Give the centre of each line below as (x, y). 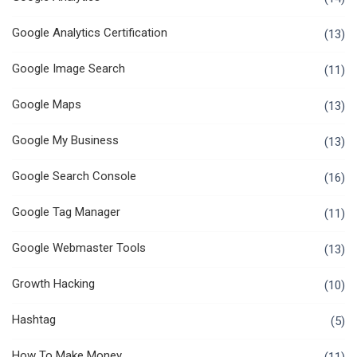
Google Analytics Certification (90, 33)
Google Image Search (69, 69)
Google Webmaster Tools (79, 248)
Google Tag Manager (66, 212)
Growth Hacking (53, 284)
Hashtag (34, 320)
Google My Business (65, 141)
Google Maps (47, 105)
